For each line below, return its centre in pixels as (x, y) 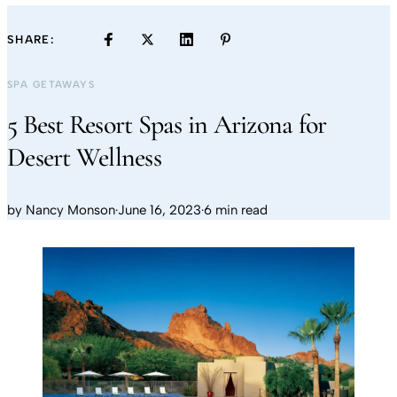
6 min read (236, 210)
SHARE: (31, 39)
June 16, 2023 (160, 210)
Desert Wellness (84, 157)
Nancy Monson (70, 210)
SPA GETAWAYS (51, 85)
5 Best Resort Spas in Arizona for (167, 125)
